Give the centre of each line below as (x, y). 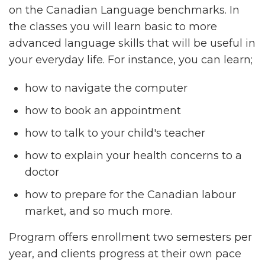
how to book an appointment (103, 111)
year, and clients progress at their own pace (125, 254)
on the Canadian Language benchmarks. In (124, 10)
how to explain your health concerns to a (133, 156)
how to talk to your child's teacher (115, 133)
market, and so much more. (98, 211)
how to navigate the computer (106, 88)
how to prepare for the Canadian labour (130, 195)
